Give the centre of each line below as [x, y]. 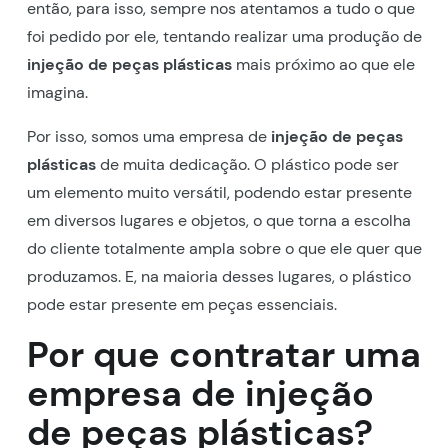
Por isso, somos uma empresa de [148, 136]
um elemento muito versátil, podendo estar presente [219, 192]
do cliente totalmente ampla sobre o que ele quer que [224, 248]
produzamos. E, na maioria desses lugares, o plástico [218, 276]
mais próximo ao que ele [323, 64]
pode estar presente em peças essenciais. [181, 304]
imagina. [57, 92]
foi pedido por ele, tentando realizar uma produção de [224, 36]
